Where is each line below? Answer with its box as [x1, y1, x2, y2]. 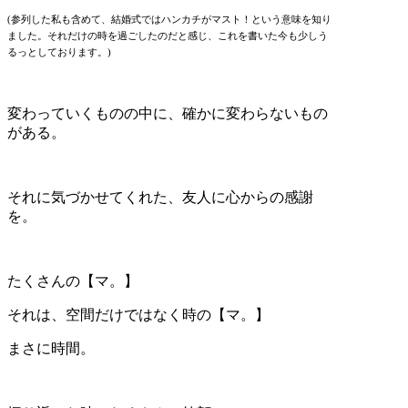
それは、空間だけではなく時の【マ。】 [7, 306, 270, 322]
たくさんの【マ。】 [7, 272, 138, 289]
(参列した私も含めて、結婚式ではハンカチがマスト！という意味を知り [7, 14, 331, 25]
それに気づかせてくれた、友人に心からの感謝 [7, 189, 313, 205]
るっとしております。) [7, 46, 111, 57]
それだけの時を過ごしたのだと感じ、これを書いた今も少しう [47, 30, 328, 41]
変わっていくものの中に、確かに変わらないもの [7, 105, 328, 121]
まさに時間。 [7, 340, 95, 356]
